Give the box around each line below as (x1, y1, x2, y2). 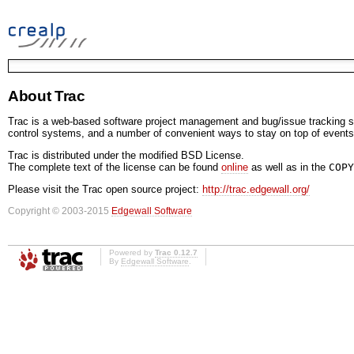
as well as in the (248, 160, 329, 173)
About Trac (8, 87, 85, 104)
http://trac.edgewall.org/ (202, 183, 310, 195)
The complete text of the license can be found (8, 160, 221, 173)
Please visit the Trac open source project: (8, 183, 202, 195)
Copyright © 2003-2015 (8, 205, 111, 216)
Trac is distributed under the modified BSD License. (8, 149, 244, 161)
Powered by (109, 247, 155, 257)
